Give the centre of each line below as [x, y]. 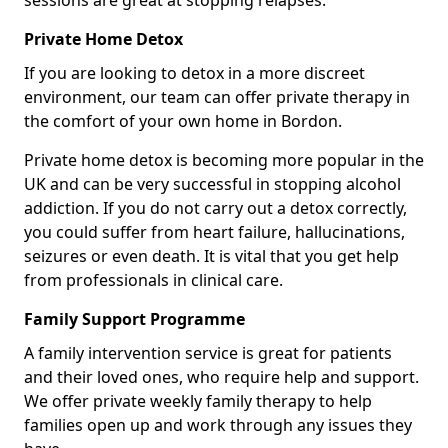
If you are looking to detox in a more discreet [194, 73]
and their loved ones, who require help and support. [221, 377]
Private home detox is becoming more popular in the [224, 160]
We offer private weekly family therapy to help [198, 401]
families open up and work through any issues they [218, 425]
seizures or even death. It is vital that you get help [211, 256]
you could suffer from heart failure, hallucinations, [214, 232]
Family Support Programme [134, 319]
